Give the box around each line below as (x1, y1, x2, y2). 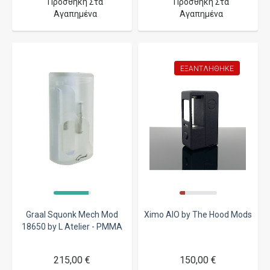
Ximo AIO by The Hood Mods (144, 209, 252, 219)
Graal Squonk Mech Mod (26, 209, 118, 219)
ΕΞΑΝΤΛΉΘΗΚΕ (180, 64, 234, 73)
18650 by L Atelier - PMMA (22, 221, 122, 231)
